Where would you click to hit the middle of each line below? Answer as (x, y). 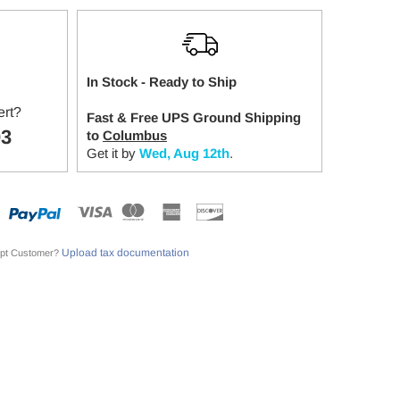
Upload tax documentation (125, 253)
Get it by (111, 153)
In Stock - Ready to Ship (162, 82)
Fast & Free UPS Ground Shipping (194, 117)
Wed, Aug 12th (184, 153)
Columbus (135, 135)
